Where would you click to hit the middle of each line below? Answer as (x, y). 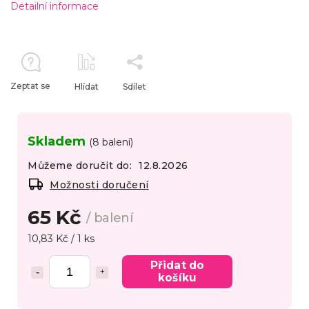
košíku (177, 278)
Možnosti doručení (99, 185)
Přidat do (177, 266)
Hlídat (87, 87)
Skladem (58, 141)
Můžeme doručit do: (80, 166)
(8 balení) (111, 142)
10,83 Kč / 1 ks (61, 239)
